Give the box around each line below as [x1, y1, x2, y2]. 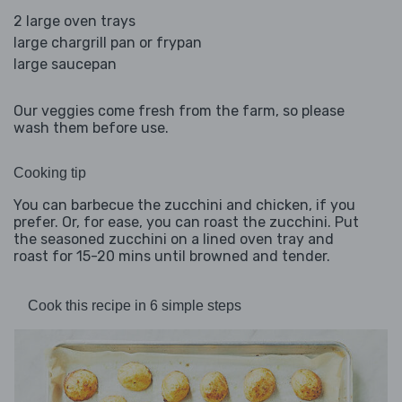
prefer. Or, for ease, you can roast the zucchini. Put [13, 214, 359, 232]
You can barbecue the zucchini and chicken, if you [13, 197, 355, 214]
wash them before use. [13, 119, 169, 137]
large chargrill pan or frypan [13, 34, 202, 52]
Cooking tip [13, 165, 86, 181]
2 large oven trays [13, 13, 135, 31]
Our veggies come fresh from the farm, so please [13, 102, 345, 120]
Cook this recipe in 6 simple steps [28, 298, 241, 314]
